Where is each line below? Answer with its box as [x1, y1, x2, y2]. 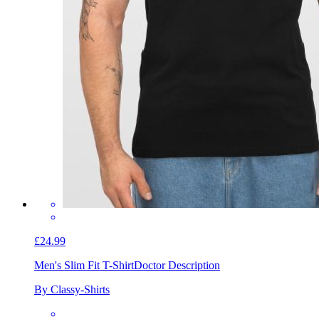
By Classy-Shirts [34, 283, 110, 296]
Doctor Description [134, 258, 220, 271]
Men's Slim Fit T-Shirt [34, 258, 134, 271]
